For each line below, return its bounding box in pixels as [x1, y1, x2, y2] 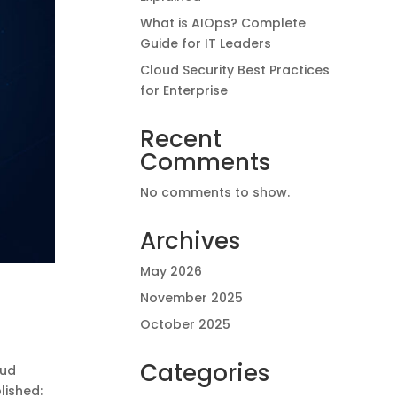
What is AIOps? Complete [140, 14, 307, 32]
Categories [140, 357, 270, 389]
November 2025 [140, 289, 244, 307]
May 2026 [140, 262, 203, 280]
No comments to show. [140, 183, 291, 201]
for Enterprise [140, 82, 229, 99]
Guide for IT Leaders [140, 35, 272, 52]
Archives [140, 225, 241, 257]
